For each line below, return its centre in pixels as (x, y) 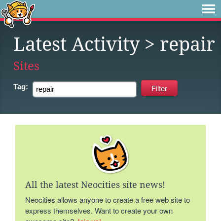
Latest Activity (76, 44)
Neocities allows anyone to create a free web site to (108, 200)
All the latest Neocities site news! (95, 185)
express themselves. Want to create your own (99, 210)
